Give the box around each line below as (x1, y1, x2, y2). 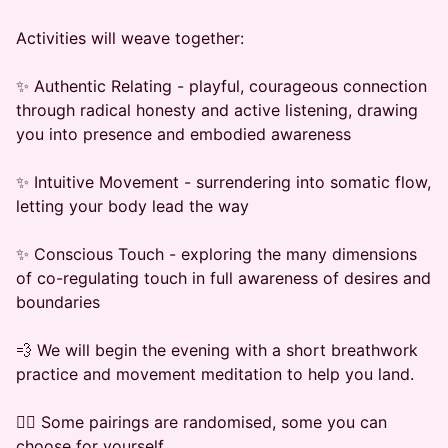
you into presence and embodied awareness (16, 124, 351, 144)
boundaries (16, 292, 100, 312)
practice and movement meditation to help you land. (16, 364, 414, 384)
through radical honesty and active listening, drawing (16, 100, 418, 120)
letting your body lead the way (16, 196, 249, 216)
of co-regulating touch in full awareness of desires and (16, 268, 431, 288)
